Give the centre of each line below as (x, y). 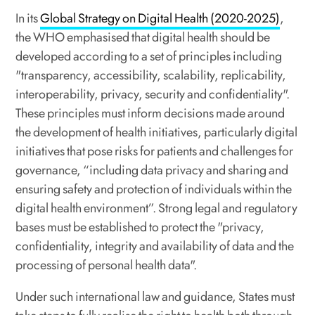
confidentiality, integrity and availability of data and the (155, 246)
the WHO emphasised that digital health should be (143, 37)
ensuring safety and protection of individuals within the (154, 189)
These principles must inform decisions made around (150, 113)
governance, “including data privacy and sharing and (152, 170)
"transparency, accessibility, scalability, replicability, (151, 75)
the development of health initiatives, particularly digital (157, 132)
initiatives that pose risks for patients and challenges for (155, 151)
